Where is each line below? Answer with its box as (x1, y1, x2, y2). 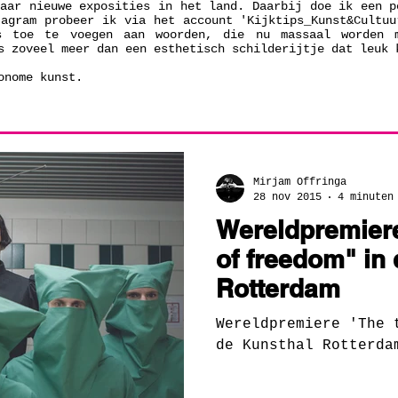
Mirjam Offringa (253, 176, 346, 188)
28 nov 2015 (253, 190, 322, 203)
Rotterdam (216, 274, 340, 303)
